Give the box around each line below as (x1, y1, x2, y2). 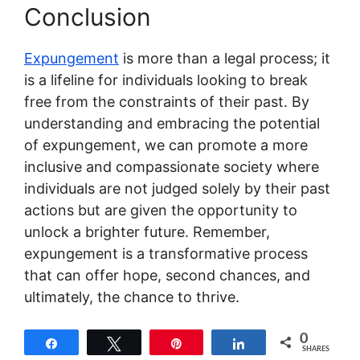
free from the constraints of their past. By (24, 93, 309, 110)
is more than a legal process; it (119, 50, 330, 67)
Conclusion (24, 2, 151, 31)
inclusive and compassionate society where (24, 158, 319, 175)
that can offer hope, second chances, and (24, 267, 310, 284)
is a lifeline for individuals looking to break (24, 72, 308, 88)
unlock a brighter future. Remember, (24, 223, 270, 240)
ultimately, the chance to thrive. (24, 288, 239, 305)
